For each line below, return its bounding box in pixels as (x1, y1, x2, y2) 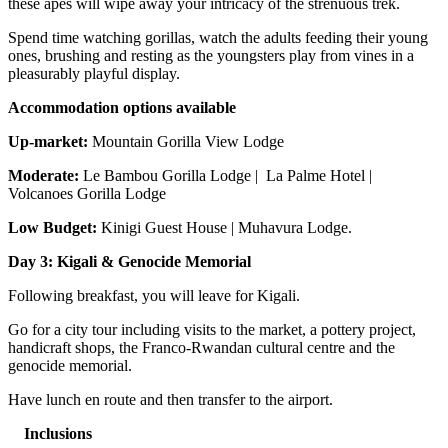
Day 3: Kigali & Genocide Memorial (8, 253, 251, 271)
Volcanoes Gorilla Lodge (8, 185, 166, 203)
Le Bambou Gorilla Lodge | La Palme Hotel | (79, 167, 372, 185)
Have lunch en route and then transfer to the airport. (8, 391, 333, 409)
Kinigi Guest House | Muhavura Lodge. (97, 219, 352, 237)
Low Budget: (8, 219, 97, 237)
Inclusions (8, 425, 92, 443)
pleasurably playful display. (8, 65, 180, 83)
